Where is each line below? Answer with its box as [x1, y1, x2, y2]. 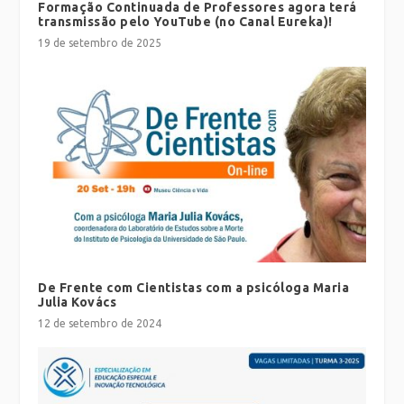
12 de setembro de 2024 [38, 317, 162, 330]
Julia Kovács [38, 295, 117, 310]
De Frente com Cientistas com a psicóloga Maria [38, 280, 350, 296]
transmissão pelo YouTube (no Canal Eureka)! [38, 14, 333, 29]
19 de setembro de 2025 [38, 36, 162, 49]
